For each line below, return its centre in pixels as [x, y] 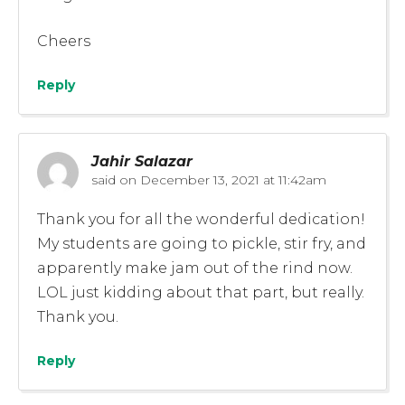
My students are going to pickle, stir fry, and [202, 243]
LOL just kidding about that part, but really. [201, 292]
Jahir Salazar [142, 161]
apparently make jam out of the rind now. [195, 268]
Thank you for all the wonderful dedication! [201, 219]
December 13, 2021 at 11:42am [231, 179]
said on [114, 179]
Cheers [64, 41]
